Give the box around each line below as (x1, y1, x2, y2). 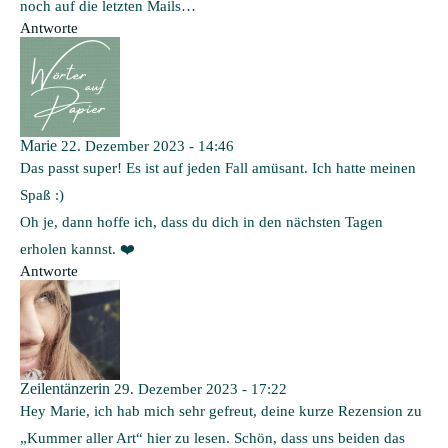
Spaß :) (20, 186, 64, 203)
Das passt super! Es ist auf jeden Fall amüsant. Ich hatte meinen (20, 159, 416, 176)
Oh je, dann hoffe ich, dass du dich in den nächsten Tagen (20, 213, 383, 230)
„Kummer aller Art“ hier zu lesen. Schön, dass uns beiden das (20, 429, 405, 446)
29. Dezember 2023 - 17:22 (114, 380, 287, 397)
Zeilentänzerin (20, 379, 110, 397)
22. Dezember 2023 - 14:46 (61, 137, 234, 154)
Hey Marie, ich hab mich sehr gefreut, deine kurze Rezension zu (20, 402, 422, 419)
